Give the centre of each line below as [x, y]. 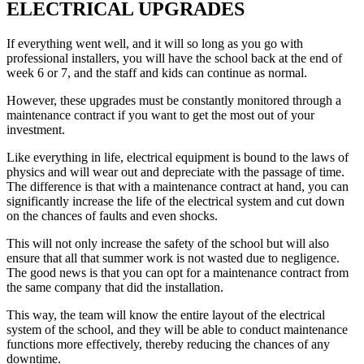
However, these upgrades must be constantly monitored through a [174, 100]
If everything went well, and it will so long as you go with [155, 43]
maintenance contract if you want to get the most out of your [160, 115]
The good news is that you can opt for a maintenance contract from [178, 273]
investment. [36, 130]
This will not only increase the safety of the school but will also [168, 243]
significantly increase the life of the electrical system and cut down [175, 201]
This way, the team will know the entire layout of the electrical [166, 315]
